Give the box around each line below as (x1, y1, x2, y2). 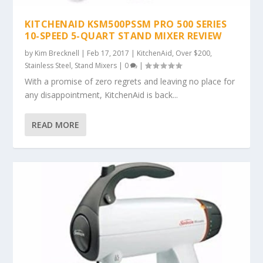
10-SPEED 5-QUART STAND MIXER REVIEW (25, 29, 222, 42)
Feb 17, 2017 (87, 48, 130, 58)
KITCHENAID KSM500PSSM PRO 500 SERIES (25, 17, 227, 31)
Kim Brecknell (35, 48, 80, 58)
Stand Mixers (75, 60, 117, 70)
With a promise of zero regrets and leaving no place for (25, 75, 235, 87)
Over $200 (176, 48, 211, 58)
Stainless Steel (25, 60, 72, 70)
